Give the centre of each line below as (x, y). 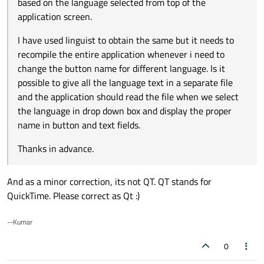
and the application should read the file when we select (128, 96)
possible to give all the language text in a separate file (125, 82)
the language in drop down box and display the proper (125, 110)
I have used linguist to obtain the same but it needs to (126, 40)
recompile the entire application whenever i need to (121, 54)
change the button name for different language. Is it (121, 68)
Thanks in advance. (56, 148)
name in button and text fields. (79, 125)
